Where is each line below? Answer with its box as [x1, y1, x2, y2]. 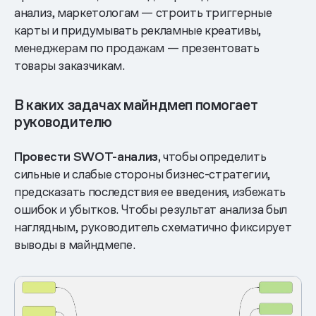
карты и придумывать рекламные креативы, [14, 22, 261, 39]
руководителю [14, 113, 112, 132]
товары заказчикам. [14, 57, 125, 74]
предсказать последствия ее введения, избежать [14, 183, 286, 200]
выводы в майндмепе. [14, 236, 135, 253]
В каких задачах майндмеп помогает [14, 96, 258, 115]
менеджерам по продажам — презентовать [14, 39, 260, 56]
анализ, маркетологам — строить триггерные [14, 4, 272, 21]
